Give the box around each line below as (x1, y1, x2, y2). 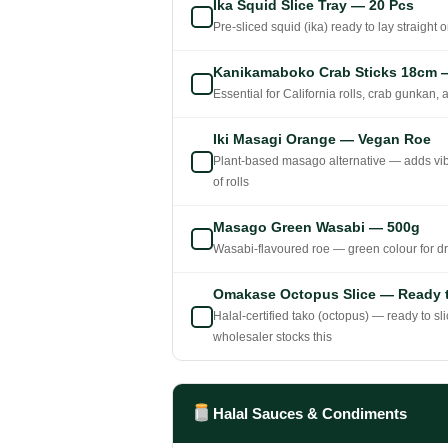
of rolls (213, 175, 249, 190)
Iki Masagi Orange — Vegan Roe (213, 131, 431, 148)
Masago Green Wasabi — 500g (213, 219, 420, 236)
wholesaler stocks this (213, 330, 332, 345)
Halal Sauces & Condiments (212, 404, 407, 422)
